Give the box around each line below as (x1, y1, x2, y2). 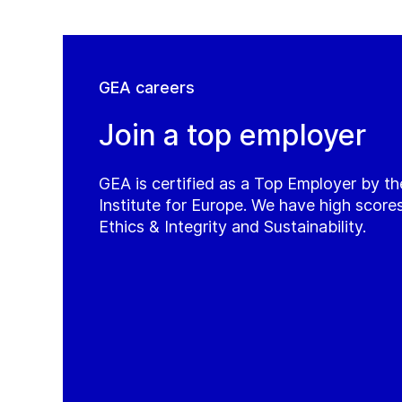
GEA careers (99, 78, 195, 97)
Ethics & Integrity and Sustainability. (99, 217, 366, 236)
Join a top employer (99, 118, 366, 153)
